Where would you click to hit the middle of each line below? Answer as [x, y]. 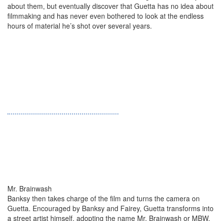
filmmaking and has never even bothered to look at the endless [106, 16]
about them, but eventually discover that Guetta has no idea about [110, 6]
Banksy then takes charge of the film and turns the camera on [104, 198]
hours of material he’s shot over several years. [80, 26]
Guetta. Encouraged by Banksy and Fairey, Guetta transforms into [110, 208]
